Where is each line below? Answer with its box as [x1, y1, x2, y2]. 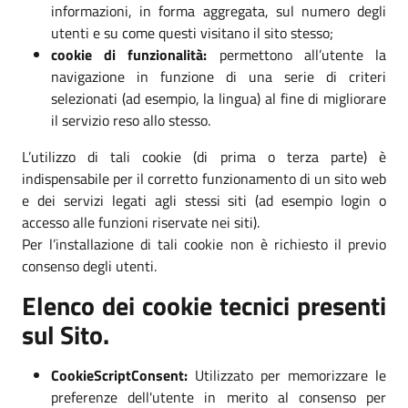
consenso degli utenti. [22, 254, 157, 277]
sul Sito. [22, 314, 109, 354]
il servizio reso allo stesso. [51, 108, 210, 131]
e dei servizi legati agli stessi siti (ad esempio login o [22, 189, 386, 211]
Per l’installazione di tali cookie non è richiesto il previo [22, 232, 386, 255]
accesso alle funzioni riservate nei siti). [22, 210, 260, 233]
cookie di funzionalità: [51, 43, 208, 66]
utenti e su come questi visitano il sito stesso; [51, 21, 333, 44]
